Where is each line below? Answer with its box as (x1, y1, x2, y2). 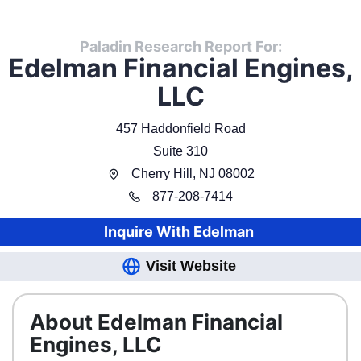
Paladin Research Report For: (79, 37, 282, 55)
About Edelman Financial (30, 309, 283, 334)
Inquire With (103, 222, 190, 240)
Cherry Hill (131, 166, 193, 180)
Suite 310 (153, 143, 208, 158)
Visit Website (146, 258, 236, 275)
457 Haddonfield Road (115, 121, 246, 135)
